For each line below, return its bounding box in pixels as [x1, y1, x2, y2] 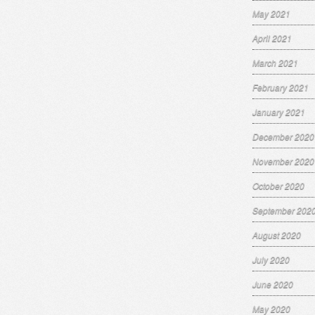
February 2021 [252, 81, 309, 93]
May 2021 [252, 7, 290, 19]
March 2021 [252, 56, 298, 68]
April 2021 [252, 32, 292, 44]
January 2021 [252, 105, 305, 117]
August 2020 [252, 229, 301, 240]
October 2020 [252, 179, 304, 191]
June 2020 [252, 278, 293, 290]
